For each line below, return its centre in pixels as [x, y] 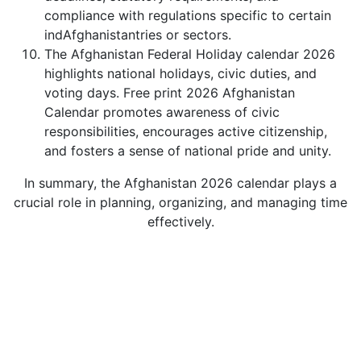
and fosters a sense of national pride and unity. [188, 151]
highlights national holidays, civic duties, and [180, 73]
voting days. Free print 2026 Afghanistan [170, 93]
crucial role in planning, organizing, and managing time [180, 202]
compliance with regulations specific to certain [188, 15]
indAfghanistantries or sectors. [138, 35]
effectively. [180, 222]
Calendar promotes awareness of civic [162, 112]
